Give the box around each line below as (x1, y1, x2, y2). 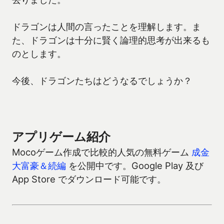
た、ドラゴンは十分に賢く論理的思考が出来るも (12, 34, 210, 46)
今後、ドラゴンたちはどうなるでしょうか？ (12, 75, 192, 86)
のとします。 (12, 48, 66, 59)
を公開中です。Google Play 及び (66, 160, 203, 171)
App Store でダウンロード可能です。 (12, 173, 166, 185)
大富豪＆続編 (12, 160, 66, 171)
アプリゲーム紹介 (12, 129, 110, 144)
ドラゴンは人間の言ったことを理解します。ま (12, 21, 201, 32)
